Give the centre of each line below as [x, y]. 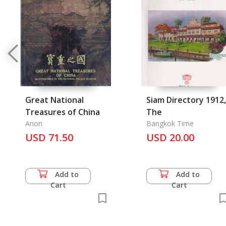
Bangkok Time [170, 123]
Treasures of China [63, 112]
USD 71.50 [49, 137]
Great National [54, 100]
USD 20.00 [170, 137]
